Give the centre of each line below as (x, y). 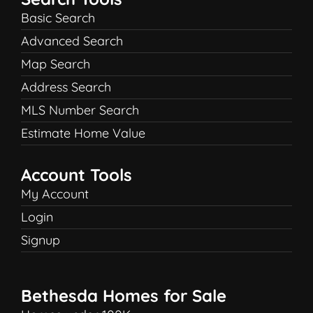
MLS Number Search (80, 110)
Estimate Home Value (83, 133)
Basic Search (58, 18)
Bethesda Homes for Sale (124, 296)
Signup (41, 240)
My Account (55, 194)
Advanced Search (72, 41)
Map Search (56, 64)
